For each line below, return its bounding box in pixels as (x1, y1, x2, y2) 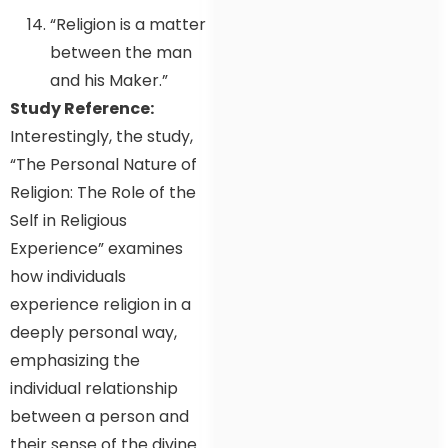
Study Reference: (10, 97, 154, 121)
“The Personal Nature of (10, 153, 197, 177)
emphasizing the (10, 349, 140, 373)
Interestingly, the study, (10, 125, 193, 149)
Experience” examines (10, 237, 183, 261)
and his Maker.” (50, 69, 168, 93)
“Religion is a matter (50, 13, 206, 37)
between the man (50, 41, 192, 65)
